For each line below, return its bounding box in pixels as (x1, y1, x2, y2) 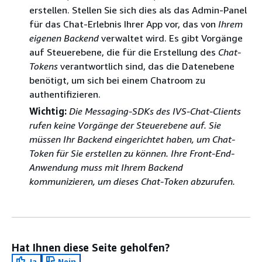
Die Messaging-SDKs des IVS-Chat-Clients (69, 105, 241, 117)
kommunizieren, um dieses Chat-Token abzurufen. (29, 175, 235, 187)
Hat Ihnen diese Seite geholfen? (12, 240, 170, 254)
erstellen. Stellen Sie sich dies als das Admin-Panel (29, 4, 247, 16)
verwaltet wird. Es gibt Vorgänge (99, 32, 243, 44)
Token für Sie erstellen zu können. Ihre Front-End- (29, 147, 235, 159)
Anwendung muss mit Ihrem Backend (29, 161, 183, 173)
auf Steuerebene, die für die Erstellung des (29, 46, 218, 58)
